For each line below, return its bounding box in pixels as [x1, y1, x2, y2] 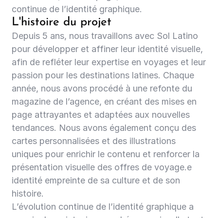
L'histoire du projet [12, 17, 111, 28]
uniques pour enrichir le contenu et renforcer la [12, 149, 200, 159]
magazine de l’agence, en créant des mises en [12, 96, 197, 107]
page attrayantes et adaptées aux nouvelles [12, 109, 190, 120]
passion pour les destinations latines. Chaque [12, 70, 194, 80]
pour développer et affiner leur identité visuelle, [12, 44, 203, 54]
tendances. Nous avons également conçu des [12, 123, 196, 133]
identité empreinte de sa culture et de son [12, 175, 180, 185]
